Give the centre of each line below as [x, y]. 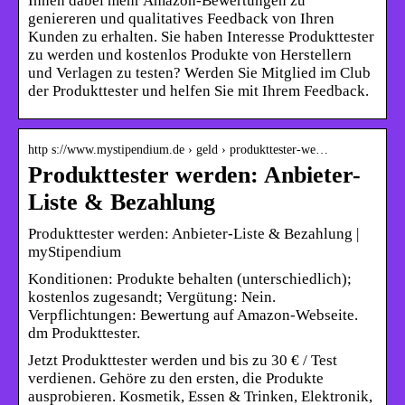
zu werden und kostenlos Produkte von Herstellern [190, 54]
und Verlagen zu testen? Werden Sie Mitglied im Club [199, 72]
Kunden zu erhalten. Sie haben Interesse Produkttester [201, 36]
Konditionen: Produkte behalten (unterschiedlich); [190, 278]
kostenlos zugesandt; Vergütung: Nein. [152, 297]
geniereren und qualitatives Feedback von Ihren [181, 18]
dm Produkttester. [84, 333]
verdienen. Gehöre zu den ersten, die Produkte [176, 378]
